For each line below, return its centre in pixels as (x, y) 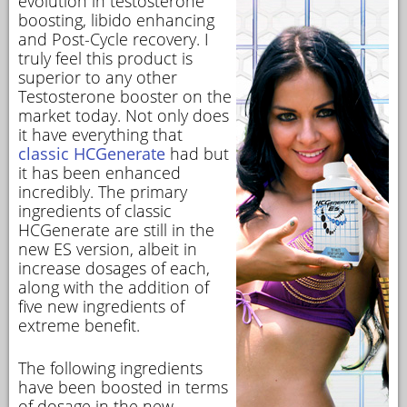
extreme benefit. (79, 325)
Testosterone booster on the (125, 96)
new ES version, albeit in (108, 249)
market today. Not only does (124, 115)
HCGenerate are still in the (116, 230)
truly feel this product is (105, 58)
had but (197, 154)
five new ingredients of (101, 306)
